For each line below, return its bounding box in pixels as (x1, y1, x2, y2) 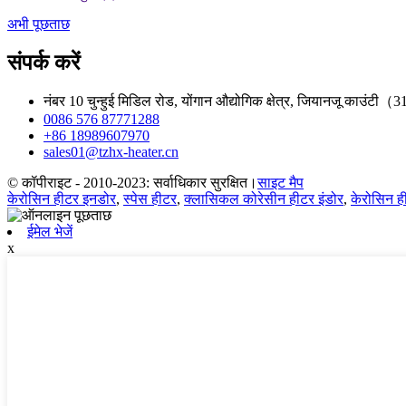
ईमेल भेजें (27, 224, 72, 240)
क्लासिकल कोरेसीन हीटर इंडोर (184, 191, 343, 208)
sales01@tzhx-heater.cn (43, 144, 179, 160)
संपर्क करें (7, 50, 80, 74)
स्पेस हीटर (123, 191, 177, 208)
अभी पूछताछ (7, 15, 70, 32)
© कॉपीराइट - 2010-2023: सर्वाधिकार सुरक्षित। (7, 175, 257, 191)
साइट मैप (257, 175, 304, 191)
